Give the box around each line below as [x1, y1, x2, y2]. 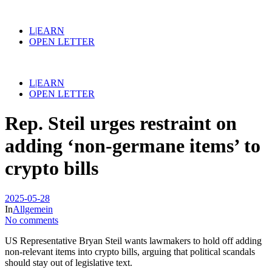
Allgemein [13, 203, 53, 214]
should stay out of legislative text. [5, 257, 132, 268]
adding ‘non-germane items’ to [5, 135, 260, 157]
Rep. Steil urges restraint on [5, 112, 237, 135]
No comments [5, 214, 58, 225]
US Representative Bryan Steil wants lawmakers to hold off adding [5, 235, 262, 246]
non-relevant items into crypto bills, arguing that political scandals [5, 246, 255, 257]
